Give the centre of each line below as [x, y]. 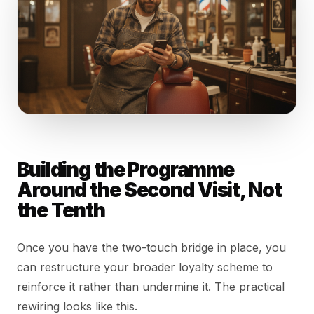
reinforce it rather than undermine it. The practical [151, 287]
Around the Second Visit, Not [149, 190]
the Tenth [61, 211]
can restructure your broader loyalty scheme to [145, 267]
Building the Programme [126, 170]
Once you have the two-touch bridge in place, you [151, 248]
